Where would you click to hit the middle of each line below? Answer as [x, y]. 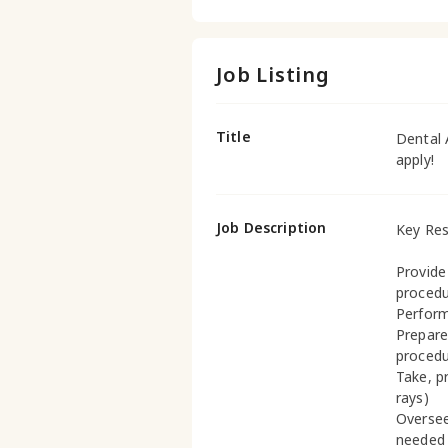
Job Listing [273, 74]
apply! [415, 159]
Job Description [271, 227]
